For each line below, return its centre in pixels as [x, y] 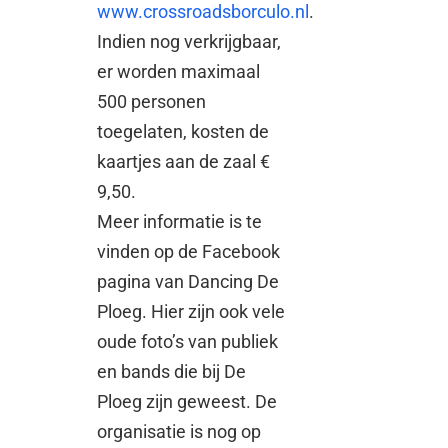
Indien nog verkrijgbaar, [189, 41]
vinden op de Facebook [189, 251]
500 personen [152, 101]
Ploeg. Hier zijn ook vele [191, 311]
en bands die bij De [172, 371]
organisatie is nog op [179, 431]
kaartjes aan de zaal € [184, 161]
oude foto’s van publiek [188, 341]
